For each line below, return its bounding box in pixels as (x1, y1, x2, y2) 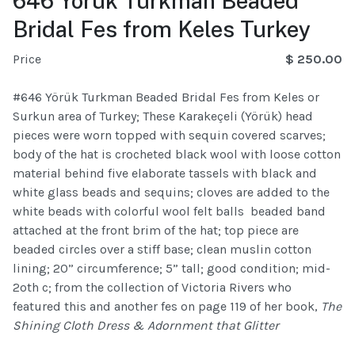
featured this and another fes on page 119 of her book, (13, 299, 321, 315)
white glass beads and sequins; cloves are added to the (13, 185, 330, 200)
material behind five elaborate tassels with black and (13, 166, 317, 181)
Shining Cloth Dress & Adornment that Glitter (13, 318, 279, 334)
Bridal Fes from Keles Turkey (13, 16, 311, 43)
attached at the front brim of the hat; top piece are (13, 223, 299, 239)
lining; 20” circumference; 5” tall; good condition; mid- (13, 261, 330, 277)
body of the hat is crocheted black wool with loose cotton (13, 147, 341, 162)
